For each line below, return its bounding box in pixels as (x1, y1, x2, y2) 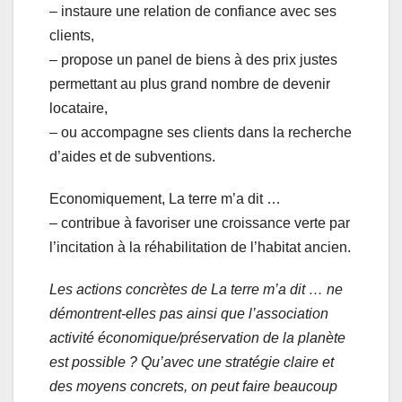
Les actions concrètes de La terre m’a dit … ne (49, 282, 343, 298)
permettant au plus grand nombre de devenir (49, 76, 330, 92)
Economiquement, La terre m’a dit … (49, 191, 281, 207)
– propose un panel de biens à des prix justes (49, 52, 337, 68)
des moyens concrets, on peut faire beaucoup (49, 379, 337, 395)
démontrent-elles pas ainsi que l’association (49, 306, 328, 322)
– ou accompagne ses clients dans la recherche (49, 125, 352, 141)
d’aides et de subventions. (49, 149, 215, 165)
